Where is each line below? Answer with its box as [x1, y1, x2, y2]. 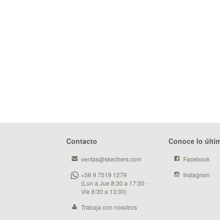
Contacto [66, 136, 97, 146]
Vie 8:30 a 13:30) [81, 187, 127, 195]
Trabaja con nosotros [81, 202, 137, 211]
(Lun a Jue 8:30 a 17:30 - [81, 178, 148, 187]
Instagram [183, 170, 210, 179]
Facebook [183, 154, 210, 163]
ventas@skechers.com [81, 154, 141, 163]
